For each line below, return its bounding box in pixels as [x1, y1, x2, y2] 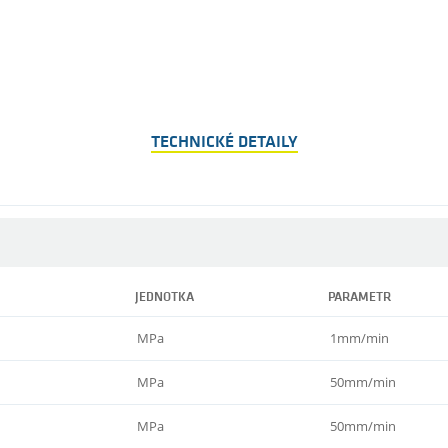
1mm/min [330, 328, 389, 347]
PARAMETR [328, 290, 391, 304]
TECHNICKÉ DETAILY [150, 133, 298, 151]
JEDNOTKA [135, 290, 194, 304]
